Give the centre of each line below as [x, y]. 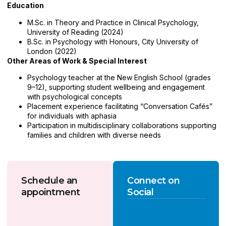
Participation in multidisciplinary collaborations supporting [122, 125]
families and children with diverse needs [94, 135]
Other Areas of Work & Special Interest [77, 61]
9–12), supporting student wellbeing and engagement [116, 87]
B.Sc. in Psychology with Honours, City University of [113, 41]
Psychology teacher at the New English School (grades [119, 77]
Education [25, 6]
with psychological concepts [75, 96]
